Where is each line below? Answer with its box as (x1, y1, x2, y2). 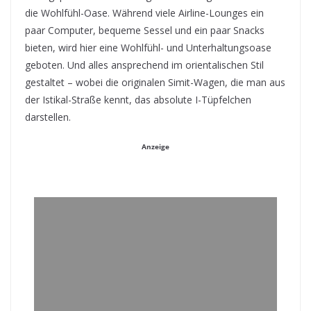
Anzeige (142, 142, 169, 151)
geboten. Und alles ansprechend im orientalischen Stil (25, 58, 264, 72)
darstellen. (25, 110, 71, 124)
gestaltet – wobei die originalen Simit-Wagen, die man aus (25, 76, 285, 89)
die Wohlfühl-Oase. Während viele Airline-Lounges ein (25, 6, 264, 19)
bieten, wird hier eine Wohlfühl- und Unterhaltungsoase (25, 41, 271, 54)
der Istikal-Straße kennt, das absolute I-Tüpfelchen (25, 93, 251, 106)
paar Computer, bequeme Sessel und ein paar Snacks (25, 24, 264, 37)
